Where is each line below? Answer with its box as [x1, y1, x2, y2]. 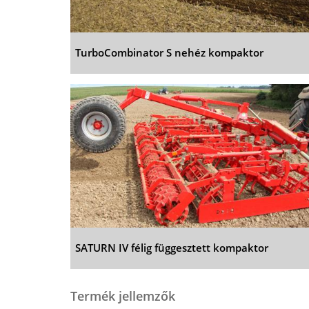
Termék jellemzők [70, 287, 176, 304]
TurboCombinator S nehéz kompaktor [75, 45, 264, 59]
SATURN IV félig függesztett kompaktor [75, 240, 269, 255]
